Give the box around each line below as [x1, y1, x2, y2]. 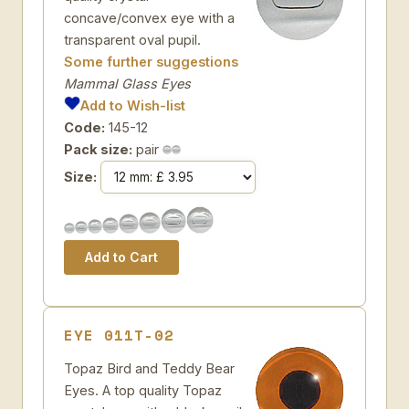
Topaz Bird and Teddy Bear [64, 361, 235, 376]
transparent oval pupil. [64, 32, 201, 47]
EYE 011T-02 [64, 324, 174, 346]
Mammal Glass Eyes [64, 76, 191, 91]
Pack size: [64, 142, 132, 157]
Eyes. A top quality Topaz [64, 383, 222, 398]
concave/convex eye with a [64, 10, 235, 26]
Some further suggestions [64, 54, 238, 69]
